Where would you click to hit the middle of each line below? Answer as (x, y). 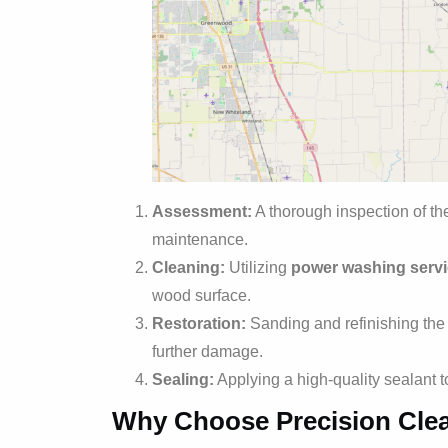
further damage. (207, 351)
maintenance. (200, 239)
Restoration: (199, 323)
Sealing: (183, 379)
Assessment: (202, 211)
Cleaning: (188, 267)
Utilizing (258, 267)
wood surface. (201, 295)
